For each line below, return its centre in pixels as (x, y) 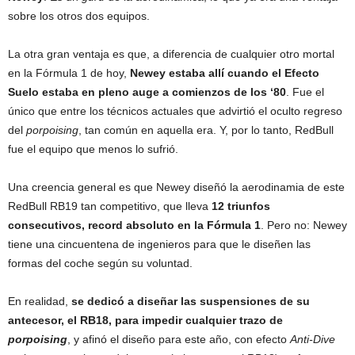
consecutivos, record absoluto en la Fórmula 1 (134, 225)
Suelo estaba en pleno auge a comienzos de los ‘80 (147, 92)
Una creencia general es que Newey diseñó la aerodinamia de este (176, 187)
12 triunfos (241, 206)
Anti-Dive (313, 340)
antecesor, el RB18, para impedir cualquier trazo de (145, 321)
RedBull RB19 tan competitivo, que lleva (110, 206)
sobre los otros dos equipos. (79, 16)
